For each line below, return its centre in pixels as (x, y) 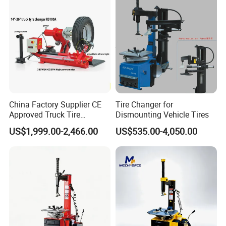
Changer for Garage (44, 124)
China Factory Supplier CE (55, 104)
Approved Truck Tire (45, 114)
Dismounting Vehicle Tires (162, 114)
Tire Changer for (144, 104)
